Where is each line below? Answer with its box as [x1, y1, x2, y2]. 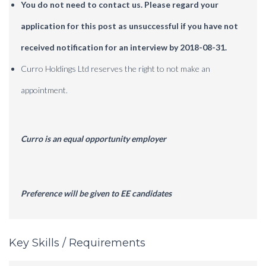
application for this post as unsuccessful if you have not [21, 20, 238, 31]
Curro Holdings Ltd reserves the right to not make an [21, 63, 210, 74]
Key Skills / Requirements [9, 236, 145, 249]
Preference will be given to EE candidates [21, 188, 172, 198]
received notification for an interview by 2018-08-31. [21, 42, 227, 52]
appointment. [21, 84, 68, 95]
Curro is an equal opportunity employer [21, 133, 166, 144]
